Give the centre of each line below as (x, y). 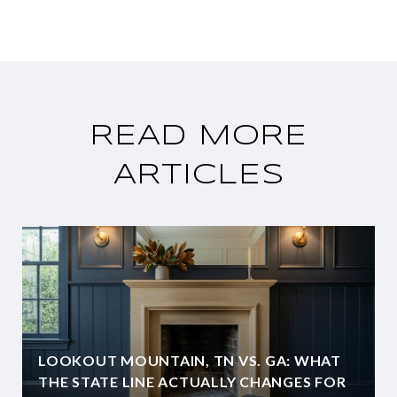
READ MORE (198, 136)
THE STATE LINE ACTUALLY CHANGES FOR (192, 381)
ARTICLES (198, 175)
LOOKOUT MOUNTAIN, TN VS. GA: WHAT (190, 360)
